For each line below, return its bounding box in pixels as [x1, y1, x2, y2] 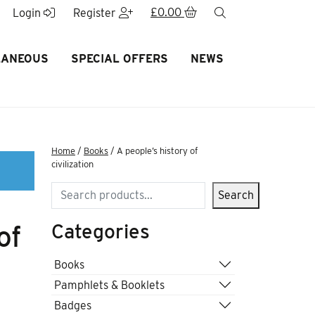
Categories [51, 219, 150, 243]
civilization [51, 159, 94, 169]
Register [72, 6, 119, 20]
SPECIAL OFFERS [70, 52, 168, 65]
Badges [54, 298, 91, 312]
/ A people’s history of [108, 146, 198, 156]
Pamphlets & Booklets [54, 278, 165, 292]
